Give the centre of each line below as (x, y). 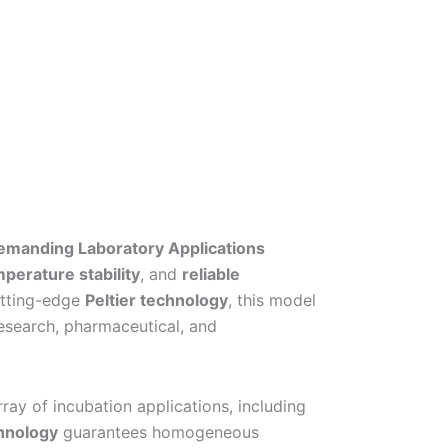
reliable (211, 273)
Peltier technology (156, 299)
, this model (272, 299)
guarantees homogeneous (158, 431)
